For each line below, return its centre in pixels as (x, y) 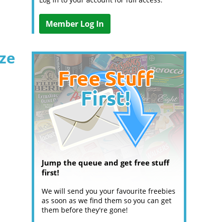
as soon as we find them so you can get (107, 200)
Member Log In (75, 24)
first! (50, 172)
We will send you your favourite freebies (109, 191)
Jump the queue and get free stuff (106, 163)
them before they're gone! (85, 210)
